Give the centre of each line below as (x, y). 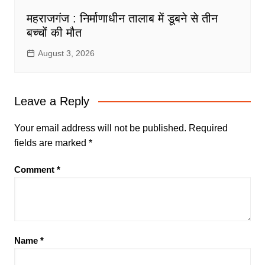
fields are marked (51, 143)
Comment (35, 169)
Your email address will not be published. (100, 128)
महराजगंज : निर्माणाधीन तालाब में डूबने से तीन (122, 18)
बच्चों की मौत (54, 32)
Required (208, 128)
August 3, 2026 (66, 53)
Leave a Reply (51, 101)
